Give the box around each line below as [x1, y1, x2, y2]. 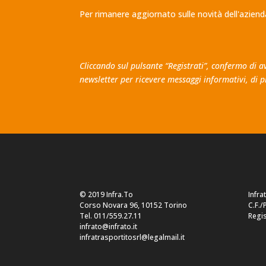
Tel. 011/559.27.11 [80, 211, 142, 221]
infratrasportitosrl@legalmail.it [80, 232, 185, 243]
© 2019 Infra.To [80, 189, 134, 200]
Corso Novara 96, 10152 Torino [80, 200, 188, 211]
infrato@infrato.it [80, 221, 138, 232]
